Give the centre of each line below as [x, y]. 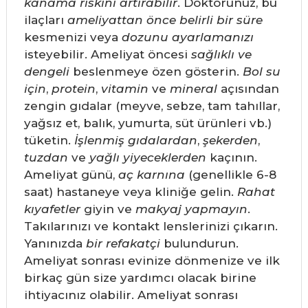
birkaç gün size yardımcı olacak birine [140, 278]
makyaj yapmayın [191, 209]
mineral [193, 89]
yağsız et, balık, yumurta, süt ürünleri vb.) [147, 123]
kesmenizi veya [73, 37]
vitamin [124, 89]
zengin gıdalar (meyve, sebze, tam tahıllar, [152, 106]
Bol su [261, 72]
